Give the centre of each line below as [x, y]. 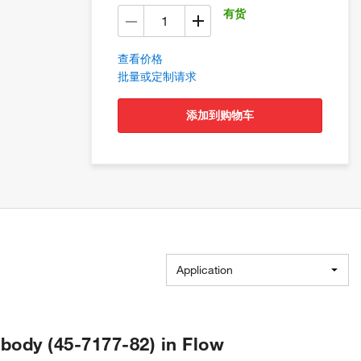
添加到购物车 [226, 115]
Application [205, 270]
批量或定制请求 [157, 77]
